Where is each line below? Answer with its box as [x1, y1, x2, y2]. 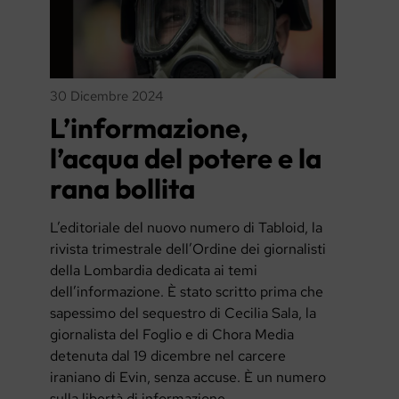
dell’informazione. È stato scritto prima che [49, 282, 323, 302]
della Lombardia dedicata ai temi [49, 261, 257, 281]
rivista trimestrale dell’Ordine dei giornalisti [49, 240, 326, 259]
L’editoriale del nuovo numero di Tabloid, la [49, 218, 322, 238]
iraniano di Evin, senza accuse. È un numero [49, 368, 326, 387]
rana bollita [49, 170, 195, 206]
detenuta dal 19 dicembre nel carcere [49, 346, 286, 366]
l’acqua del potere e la [49, 140, 322, 175]
